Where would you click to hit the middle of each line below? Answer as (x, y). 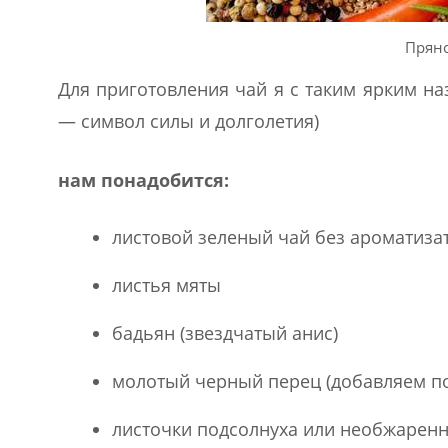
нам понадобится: (143, 179)
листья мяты (166, 284)
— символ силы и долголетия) (188, 120)
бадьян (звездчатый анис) (224, 332)
